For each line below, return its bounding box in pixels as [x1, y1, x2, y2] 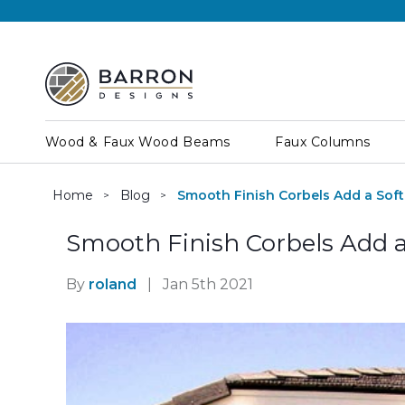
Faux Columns [275, 134, 371, 150]
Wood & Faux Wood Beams [44, 134, 231, 150]
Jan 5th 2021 [158, 276, 253, 293]
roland [88, 276, 137, 293]
